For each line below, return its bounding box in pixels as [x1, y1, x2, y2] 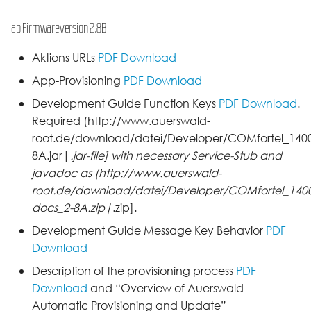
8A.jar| [32, 148, 70, 164]
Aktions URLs [32, 50, 98, 66]
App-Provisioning [32, 73, 124, 89]
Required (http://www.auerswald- [32, 113, 210, 129]
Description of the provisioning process [32, 263, 236, 279]
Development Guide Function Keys [32, 96, 219, 112]
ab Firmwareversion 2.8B [11, 21, 107, 35]
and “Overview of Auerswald [87, 280, 244, 296]
